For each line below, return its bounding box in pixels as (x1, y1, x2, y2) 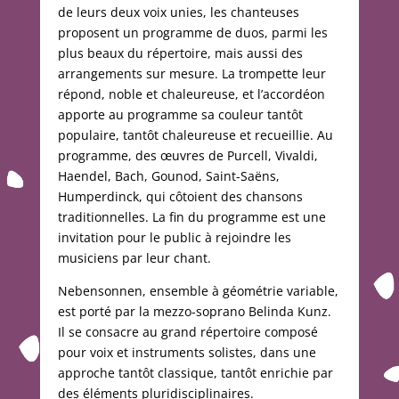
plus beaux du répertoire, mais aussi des (57, 45, 303, 61)
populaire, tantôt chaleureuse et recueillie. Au (57, 126, 333, 143)
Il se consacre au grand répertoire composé (57, 323, 318, 340)
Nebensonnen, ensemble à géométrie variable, (57, 282, 338, 299)
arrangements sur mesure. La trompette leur (57, 65, 326, 82)
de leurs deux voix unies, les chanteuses (57, 4, 299, 20)
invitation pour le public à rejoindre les (57, 229, 291, 246)
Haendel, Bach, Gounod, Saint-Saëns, (57, 167, 280, 184)
